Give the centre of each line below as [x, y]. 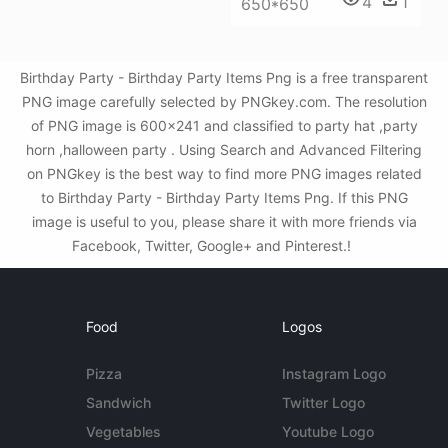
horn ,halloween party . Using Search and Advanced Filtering [224, 149]
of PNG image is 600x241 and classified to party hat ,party [224, 125]
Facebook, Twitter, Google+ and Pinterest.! [213, 245]
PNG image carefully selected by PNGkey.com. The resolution [224, 101]
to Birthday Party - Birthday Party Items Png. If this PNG [224, 197]
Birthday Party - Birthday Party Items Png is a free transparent [224, 77]
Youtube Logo [327, 431]
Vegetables [124, 431]
